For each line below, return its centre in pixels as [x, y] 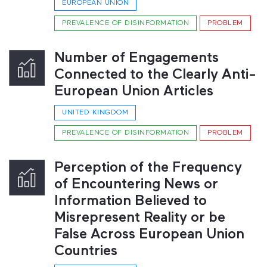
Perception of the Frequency [148, 168]
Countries [86, 252]
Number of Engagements [136, 58]
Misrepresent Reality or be [140, 218]
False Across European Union [149, 235]
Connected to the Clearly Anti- [155, 75]
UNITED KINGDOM [95, 113]
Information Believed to [131, 201]
